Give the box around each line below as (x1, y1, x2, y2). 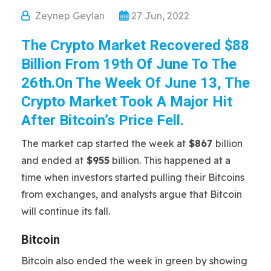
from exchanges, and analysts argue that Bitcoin (21, 188, 242, 200)
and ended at (21, 154, 83, 166)
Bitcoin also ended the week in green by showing (21, 254, 247, 267)
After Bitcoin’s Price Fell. (21, 111, 184, 129)
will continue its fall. (21, 204, 110, 217)
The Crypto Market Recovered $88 (21, 36, 249, 54)
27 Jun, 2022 (131, 9, 189, 22)
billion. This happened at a (109, 154, 230, 166)
